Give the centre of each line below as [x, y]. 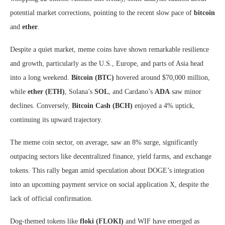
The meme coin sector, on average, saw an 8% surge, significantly [104, 142]
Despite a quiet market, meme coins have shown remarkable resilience [109, 49]
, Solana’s [80, 92]
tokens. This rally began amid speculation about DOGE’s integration [107, 171]
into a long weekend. [41, 78]
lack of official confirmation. [51, 199]
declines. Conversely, [41, 106]
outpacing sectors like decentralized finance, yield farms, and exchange [111, 156]
